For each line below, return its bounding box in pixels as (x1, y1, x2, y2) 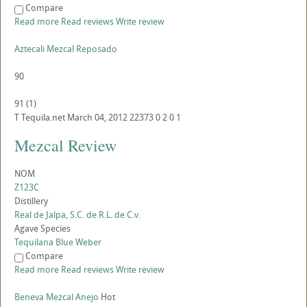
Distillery (14, 195, 48, 208)
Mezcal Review (14, 134, 116, 157)
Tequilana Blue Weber (14, 236, 101, 249)
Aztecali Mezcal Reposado (14, 42, 117, 56)
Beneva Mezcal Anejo (14, 291, 99, 304)
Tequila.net (21, 111, 65, 124)
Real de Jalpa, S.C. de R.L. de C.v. (14, 208, 140, 221)
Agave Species (14, 222, 71, 235)
